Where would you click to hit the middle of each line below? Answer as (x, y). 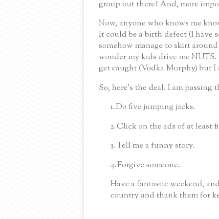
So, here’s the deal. (132, 88)
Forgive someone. (149, 165)
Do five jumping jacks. (155, 107)
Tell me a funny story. (156, 146)
